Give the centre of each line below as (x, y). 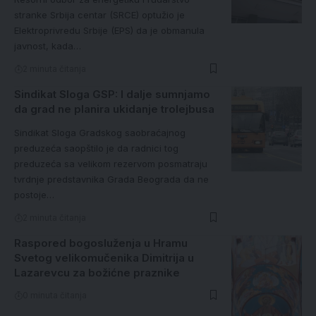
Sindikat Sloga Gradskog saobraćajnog (100, 132)
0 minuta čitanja (55, 295)
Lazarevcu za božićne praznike (97, 272)
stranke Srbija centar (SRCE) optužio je (99, 14)
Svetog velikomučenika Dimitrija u (104, 257)
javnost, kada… (48, 45)
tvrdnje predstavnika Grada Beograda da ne (111, 179)
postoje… (34, 194)
